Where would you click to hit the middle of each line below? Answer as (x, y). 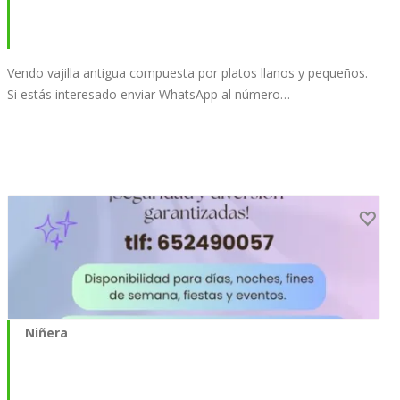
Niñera (46, 333)
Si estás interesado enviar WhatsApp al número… (149, 94)
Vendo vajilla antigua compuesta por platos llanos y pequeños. (187, 72)
